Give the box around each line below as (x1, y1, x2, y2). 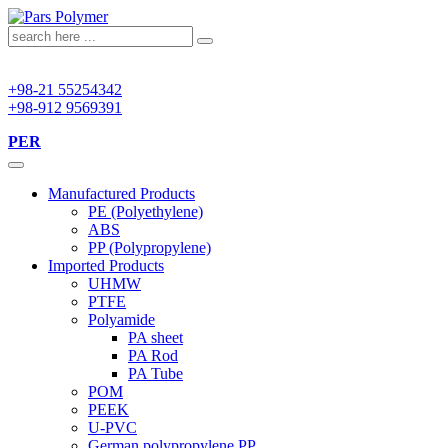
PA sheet (128, 329, 183, 346)
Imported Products (48, 257, 164, 274)
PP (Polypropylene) (88, 239, 211, 256)
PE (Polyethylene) (88, 203, 203, 220)
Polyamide (88, 311, 155, 328)
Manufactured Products (48, 185, 195, 202)
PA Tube (128, 365, 183, 382)
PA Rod (128, 347, 178, 364)
